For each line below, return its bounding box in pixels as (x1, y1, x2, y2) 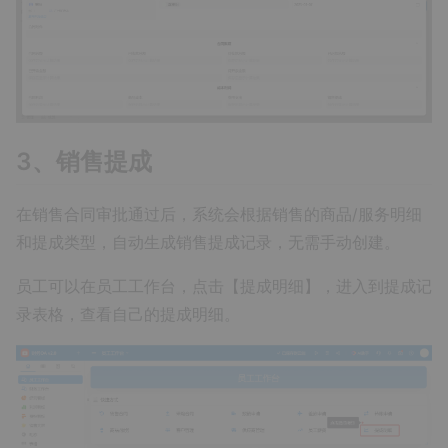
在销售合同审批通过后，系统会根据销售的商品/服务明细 (16, 204, 422, 224)
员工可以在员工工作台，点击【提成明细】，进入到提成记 (16, 276, 432, 296)
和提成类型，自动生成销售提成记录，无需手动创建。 (16, 232, 400, 252)
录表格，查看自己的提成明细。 (16, 304, 240, 324)
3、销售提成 (16, 146, 152, 176)
